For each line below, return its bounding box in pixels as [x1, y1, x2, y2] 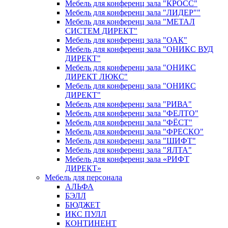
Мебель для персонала [45, 173, 122, 182]
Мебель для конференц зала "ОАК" [65, 36, 187, 45]
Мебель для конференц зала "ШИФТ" [65, 136, 196, 146]
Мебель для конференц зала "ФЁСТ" [65, 118, 192, 127]
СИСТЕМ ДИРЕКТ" [65, 26, 137, 36]
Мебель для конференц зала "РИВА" [65, 100, 192, 109]
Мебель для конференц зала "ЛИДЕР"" [65, 8, 201, 17]
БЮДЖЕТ [65, 201, 100, 210]
